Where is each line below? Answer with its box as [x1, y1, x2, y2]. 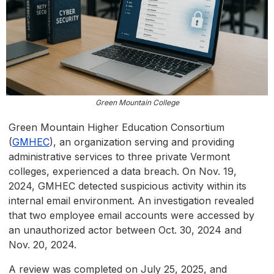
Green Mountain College [95, 98, 179, 108]
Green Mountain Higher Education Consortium [9, 121, 224, 134]
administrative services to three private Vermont [9, 150, 230, 163]
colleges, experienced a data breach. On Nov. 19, [9, 165, 237, 178]
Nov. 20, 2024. [9, 239, 76, 251]
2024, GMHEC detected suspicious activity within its [9, 180, 246, 193]
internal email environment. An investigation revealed [9, 194, 254, 207]
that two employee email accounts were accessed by [9, 209, 254, 222]
